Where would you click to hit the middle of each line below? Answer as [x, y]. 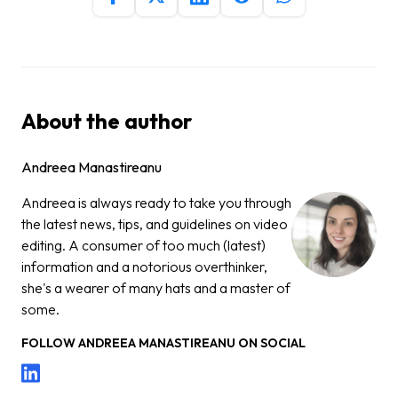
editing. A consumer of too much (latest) [143, 245]
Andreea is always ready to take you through [156, 202]
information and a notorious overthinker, [144, 266]
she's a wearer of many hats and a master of [156, 287]
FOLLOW [50, 342]
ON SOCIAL [271, 342]
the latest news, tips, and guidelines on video [155, 223]
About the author [107, 120]
